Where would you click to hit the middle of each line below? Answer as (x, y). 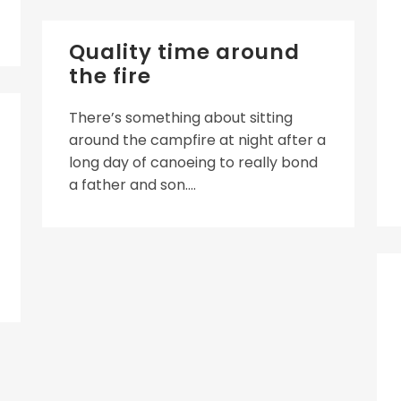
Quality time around (184, 52)
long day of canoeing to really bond (193, 162)
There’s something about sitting (181, 118)
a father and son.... (132, 185)
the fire (110, 76)
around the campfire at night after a (197, 140)
